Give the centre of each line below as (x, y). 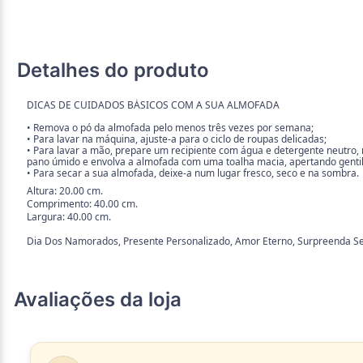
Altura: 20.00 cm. (65, 191)
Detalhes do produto (113, 70)
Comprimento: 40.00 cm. (82, 204)
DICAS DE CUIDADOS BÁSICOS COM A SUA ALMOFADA (153, 105)
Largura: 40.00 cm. (69, 217)
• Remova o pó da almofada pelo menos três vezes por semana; (170, 128)
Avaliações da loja (98, 300)
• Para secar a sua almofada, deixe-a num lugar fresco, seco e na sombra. (193, 173)
